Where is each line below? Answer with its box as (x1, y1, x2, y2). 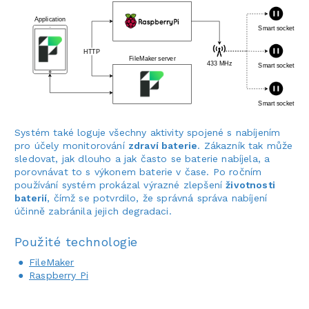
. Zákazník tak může (197, 139, 293, 151)
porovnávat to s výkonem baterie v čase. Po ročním (14, 166, 262, 177)
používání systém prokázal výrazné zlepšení (14, 179, 226, 190)
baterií (14, 192, 48, 203)
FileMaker (29, 256, 74, 268)
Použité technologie (14, 234, 138, 249)
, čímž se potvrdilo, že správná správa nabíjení (47, 192, 268, 203)
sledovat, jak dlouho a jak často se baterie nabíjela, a (14, 152, 270, 164)
